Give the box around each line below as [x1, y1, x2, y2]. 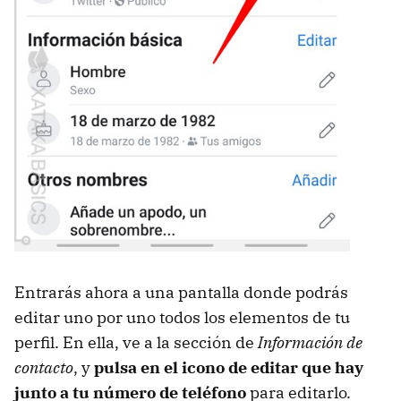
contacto [14, 356, 73, 378]
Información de [258, 331, 363, 353]
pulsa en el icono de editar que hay [94, 356, 363, 378]
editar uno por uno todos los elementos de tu [14, 306, 350, 328]
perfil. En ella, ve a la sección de [14, 331, 258, 353]
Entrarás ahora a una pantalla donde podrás [14, 281, 348, 303]
